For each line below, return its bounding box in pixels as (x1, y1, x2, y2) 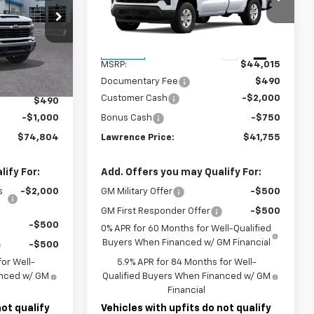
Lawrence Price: (101, 132, 175, 142)
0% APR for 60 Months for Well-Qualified (101, 224, 272, 233)
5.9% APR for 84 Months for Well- (116, 257, 257, 267)
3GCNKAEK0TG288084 (118, 11, 212, 20)
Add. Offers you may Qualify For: (101, 167, 262, 177)
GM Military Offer (101, 186, 173, 196)
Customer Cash (101, 93, 168, 103)
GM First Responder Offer (101, 206, 211, 216)
